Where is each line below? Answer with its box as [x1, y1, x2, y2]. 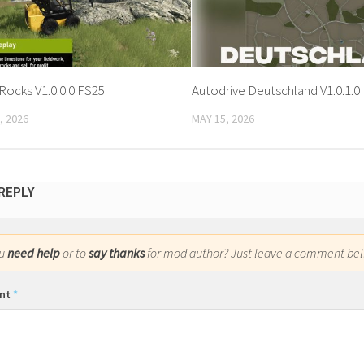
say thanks [89, 245, 145, 262]
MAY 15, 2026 [192, 110, 255, 126]
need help [7, 245, 60, 262]
